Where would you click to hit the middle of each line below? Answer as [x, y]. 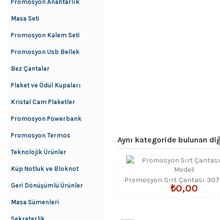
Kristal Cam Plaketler [43, 102]
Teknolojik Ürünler [39, 152]
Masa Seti [25, 18]
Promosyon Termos [41, 135]
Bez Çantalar [30, 69]
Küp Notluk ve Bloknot [45, 169]
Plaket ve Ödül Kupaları [46, 85]
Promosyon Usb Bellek [45, 52]
